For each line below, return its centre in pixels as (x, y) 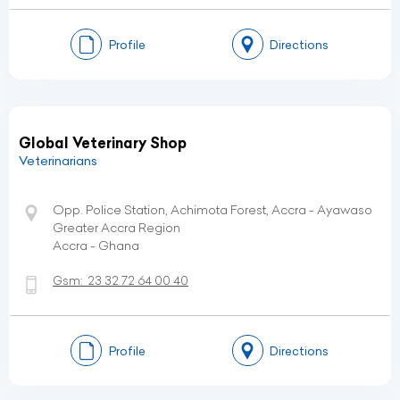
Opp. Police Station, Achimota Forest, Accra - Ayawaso (212, 210)
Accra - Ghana (96, 246)
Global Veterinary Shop (103, 143)
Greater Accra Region (117, 228)
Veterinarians (58, 161)
